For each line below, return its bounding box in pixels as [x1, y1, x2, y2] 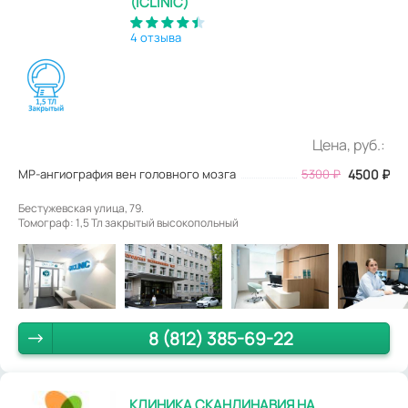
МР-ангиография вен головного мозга [18, 165, 236, 182]
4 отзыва [130, 28, 182, 46]
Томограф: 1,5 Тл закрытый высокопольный [18, 214, 239, 230]
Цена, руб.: [312, 134, 385, 155]
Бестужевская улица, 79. [18, 199, 144, 216]
